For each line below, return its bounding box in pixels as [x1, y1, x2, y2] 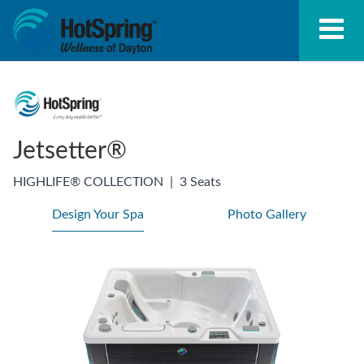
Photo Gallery [227, 207, 306, 221]
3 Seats [180, 175, 221, 188]
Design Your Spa [51, 207, 144, 221]
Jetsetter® [13, 138, 127, 163]
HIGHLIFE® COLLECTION [13, 175, 163, 188]
